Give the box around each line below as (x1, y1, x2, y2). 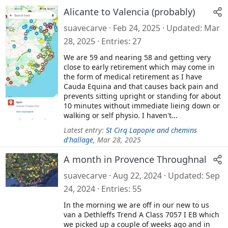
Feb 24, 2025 (113, 22, 160, 34)
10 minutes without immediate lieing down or (64, 100, 220, 110)
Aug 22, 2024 (113, 169, 162, 181)
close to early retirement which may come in (64, 62, 215, 72)
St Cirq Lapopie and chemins (106, 125, 197, 135)
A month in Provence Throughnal (64, 153, 207, 165)
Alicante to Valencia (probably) (64, 5, 195, 18)
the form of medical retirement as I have (64, 71, 202, 81)
